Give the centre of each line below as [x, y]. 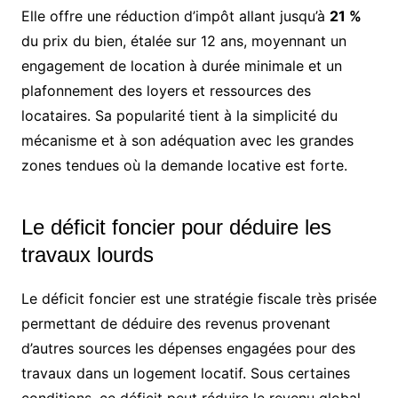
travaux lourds [87, 254]
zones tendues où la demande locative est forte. [184, 165]
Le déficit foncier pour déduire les [176, 227]
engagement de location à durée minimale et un [181, 65]
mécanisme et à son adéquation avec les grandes [187, 140]
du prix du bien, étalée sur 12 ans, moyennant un [183, 40]
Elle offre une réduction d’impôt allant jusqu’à [175, 16]
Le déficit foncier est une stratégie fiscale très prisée [199, 298]
